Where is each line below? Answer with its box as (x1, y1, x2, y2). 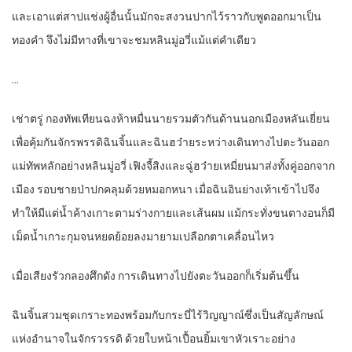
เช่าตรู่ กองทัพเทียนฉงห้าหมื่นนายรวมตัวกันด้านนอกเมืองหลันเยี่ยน (12, 111, 330, 127)
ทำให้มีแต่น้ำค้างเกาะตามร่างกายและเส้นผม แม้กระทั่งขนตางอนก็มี (12, 205, 335, 222)
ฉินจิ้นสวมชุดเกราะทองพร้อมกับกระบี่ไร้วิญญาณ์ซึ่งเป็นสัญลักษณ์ (12, 307, 324, 324)
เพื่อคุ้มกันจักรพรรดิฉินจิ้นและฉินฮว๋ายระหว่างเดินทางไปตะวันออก (12, 134, 329, 151)
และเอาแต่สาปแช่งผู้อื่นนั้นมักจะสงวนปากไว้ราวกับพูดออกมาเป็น (12, 9, 321, 25)
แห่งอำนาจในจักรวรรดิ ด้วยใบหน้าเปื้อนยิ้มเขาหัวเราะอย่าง (12, 331, 295, 347)
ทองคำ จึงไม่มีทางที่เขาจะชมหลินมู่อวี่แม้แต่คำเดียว (12, 32, 256, 49)
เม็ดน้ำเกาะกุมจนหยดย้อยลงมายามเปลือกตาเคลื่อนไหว (12, 229, 274, 245)
